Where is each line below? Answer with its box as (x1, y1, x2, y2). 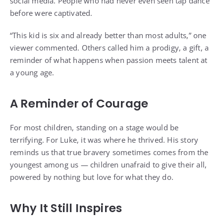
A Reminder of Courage (10, 96, 149, 112)
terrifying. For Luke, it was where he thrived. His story (10, 135, 199, 145)
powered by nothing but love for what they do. (10, 172, 174, 182)
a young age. (10, 67, 55, 78)
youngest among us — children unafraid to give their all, (10, 160, 207, 170)
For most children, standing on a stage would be (10, 122, 179, 133)
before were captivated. (10, 8, 93, 18)
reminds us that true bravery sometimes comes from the (10, 147, 209, 158)
